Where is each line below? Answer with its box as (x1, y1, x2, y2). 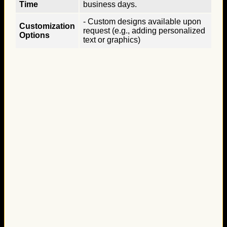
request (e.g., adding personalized (83, 26, 205, 35)
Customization (19, 21, 75, 30)
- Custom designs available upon (83, 17, 201, 26)
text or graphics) (83, 35, 140, 44)
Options (19, 30, 50, 40)
